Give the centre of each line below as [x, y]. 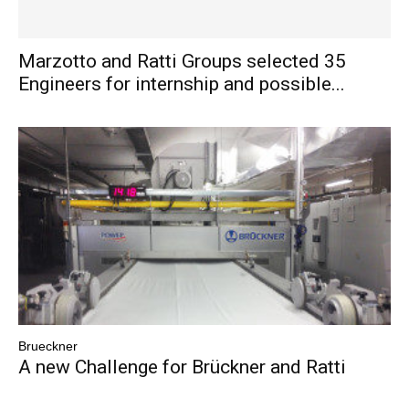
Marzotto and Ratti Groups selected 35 [182, 61]
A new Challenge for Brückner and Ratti [182, 367]
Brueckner [48, 346]
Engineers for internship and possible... [182, 84]
